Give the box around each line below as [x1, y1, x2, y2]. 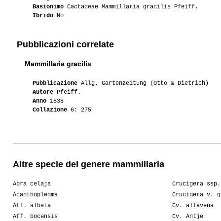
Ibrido [33, 12, 53, 20]
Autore [33, 89, 53, 96]
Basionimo [33, 3, 64, 11]
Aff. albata [13, 202, 51, 210]
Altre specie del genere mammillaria [13, 159, 164, 170]
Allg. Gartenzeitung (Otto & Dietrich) [77, 80, 209, 87]
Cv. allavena [172, 202, 214, 210]
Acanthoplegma [13, 191, 58, 199]
